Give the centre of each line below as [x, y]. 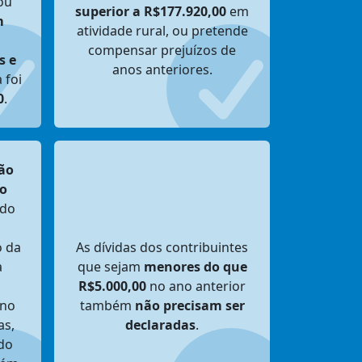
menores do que [195, 267]
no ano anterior [196, 286]
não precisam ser [189, 305]
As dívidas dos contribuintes [162, 247]
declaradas [160, 325]
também [107, 305]
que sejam [110, 267]
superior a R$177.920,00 [151, 11]
